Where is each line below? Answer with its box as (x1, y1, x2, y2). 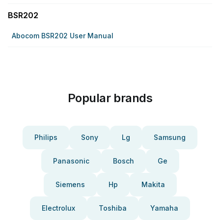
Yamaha (150, 204, 178, 212)
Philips (34, 133, 57, 141)
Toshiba (99, 204, 127, 212)
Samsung (154, 133, 186, 141)
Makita (141, 180, 165, 189)
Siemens (55, 180, 85, 189)
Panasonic (53, 157, 89, 165)
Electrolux (42, 204, 75, 212)
